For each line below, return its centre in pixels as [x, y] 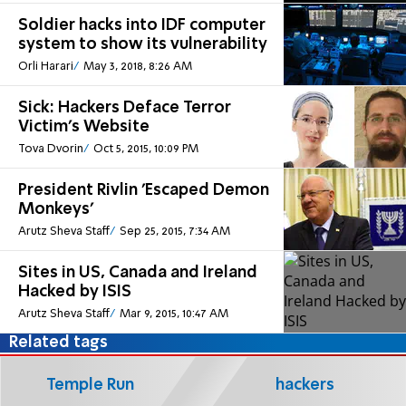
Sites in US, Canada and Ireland [138, 273]
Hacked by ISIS [75, 292]
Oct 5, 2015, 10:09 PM [145, 149]
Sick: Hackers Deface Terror [125, 108]
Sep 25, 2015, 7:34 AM [174, 231]
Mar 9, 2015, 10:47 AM [174, 314]
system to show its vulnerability [143, 45]
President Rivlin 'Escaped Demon [144, 191]
